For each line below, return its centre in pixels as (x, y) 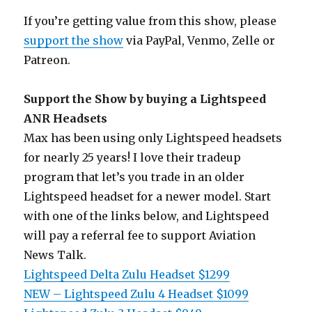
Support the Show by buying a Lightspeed (145, 99)
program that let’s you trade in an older (134, 177)
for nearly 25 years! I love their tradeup (133, 157)
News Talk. (55, 255)
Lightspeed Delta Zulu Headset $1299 (127, 274)
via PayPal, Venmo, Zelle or (200, 40)
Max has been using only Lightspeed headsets (153, 138)
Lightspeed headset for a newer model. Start (148, 196)
